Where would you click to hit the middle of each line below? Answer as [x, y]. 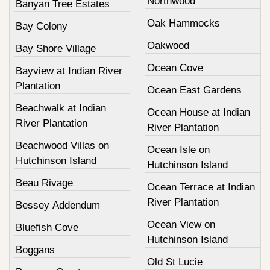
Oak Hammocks [183, 24]
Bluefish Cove [47, 228]
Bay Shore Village [56, 49]
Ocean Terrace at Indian [201, 187]
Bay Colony [42, 27]
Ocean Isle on [178, 150]
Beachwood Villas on [62, 146]
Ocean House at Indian [198, 113]
